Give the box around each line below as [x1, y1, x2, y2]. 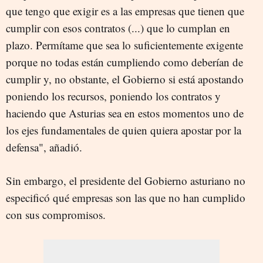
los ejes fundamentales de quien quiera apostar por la [6, 122, 241, 137]
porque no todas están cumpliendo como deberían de [6, 54, 243, 69]
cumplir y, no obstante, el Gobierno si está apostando [6, 71, 244, 86]
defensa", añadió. [6, 139, 82, 154]
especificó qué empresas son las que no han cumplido [6, 190, 245, 205]
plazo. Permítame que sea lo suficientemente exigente [6, 37, 243, 52]
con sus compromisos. [6, 207, 106, 222]
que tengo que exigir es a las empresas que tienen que [6, 3, 244, 18]
